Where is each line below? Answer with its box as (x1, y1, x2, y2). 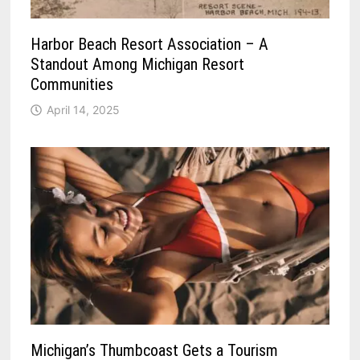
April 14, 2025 (47, 103, 121, 117)
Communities (31, 75, 114, 95)
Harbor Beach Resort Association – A (31, 35, 269, 55)
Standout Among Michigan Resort (31, 55, 245, 75)
